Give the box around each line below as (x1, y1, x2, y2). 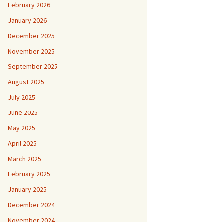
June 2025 (8, 108, 38, 117)
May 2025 (8, 123, 35, 132)
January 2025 (8, 184, 47, 194)
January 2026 (8, 15, 47, 25)
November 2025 (8, 46, 55, 55)
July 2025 (8, 92, 35, 102)
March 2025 (8, 154, 41, 163)
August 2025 (8, 77, 44, 86)
